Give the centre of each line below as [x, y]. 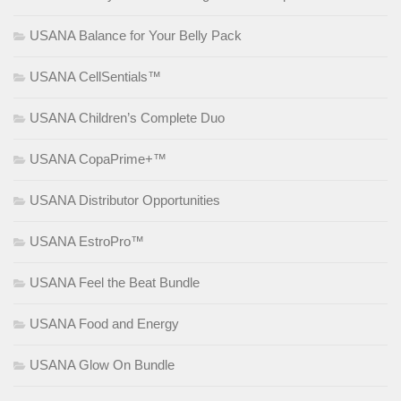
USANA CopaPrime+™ [98, 159]
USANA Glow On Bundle [102, 365]
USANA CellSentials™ [95, 77]
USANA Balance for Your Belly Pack [136, 36]
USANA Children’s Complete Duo [127, 118]
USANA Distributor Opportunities [125, 200]
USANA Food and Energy [104, 324]
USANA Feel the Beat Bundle [115, 283]
